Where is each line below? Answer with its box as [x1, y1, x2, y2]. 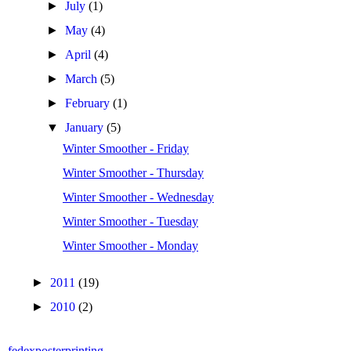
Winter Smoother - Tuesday [62, 215, 198, 228]
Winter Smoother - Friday [62, 142, 189, 155]
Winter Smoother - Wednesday [62, 190, 214, 204]
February [65, 96, 114, 110]
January [65, 121, 107, 134]
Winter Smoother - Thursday [62, 166, 204, 179]
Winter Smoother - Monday [62, 239, 198, 252]
